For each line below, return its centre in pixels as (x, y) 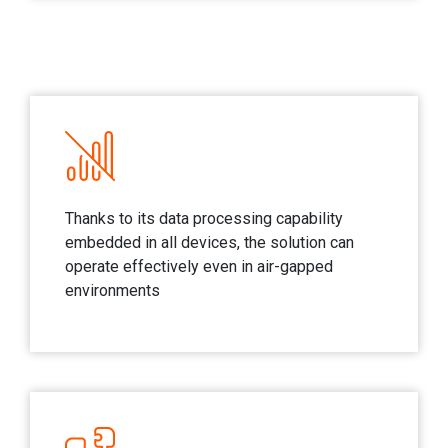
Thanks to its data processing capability (204, 218)
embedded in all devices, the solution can (209, 242)
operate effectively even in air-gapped (199, 266)
